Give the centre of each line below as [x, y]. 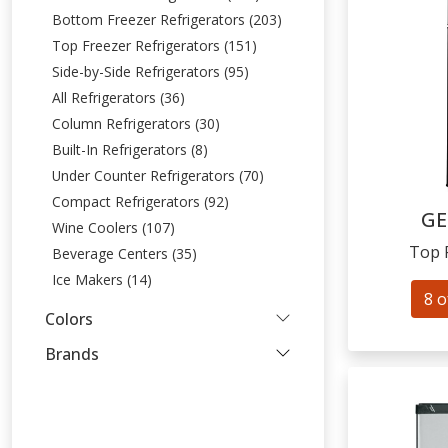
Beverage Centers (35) [125, 253]
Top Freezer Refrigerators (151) [155, 45]
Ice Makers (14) [102, 279]
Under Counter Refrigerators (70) [158, 175]
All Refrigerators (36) [119, 97]
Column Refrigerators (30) [136, 123]
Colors [69, 319]
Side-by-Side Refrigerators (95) [151, 71]
